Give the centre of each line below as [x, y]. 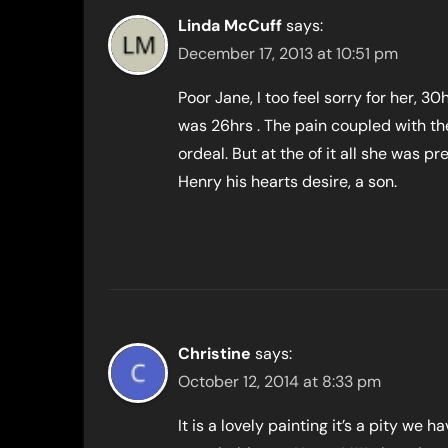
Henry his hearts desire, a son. [287, 181]
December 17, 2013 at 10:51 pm [288, 53]
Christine [214, 353]
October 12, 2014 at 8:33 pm [279, 381]
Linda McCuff [230, 25]
